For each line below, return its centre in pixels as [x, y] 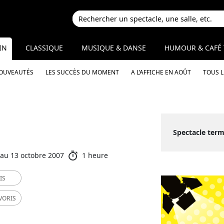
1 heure [95, 155]
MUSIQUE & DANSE [114, 48]
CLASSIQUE [44, 48]
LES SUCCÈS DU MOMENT [82, 72]
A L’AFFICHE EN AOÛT [161, 72]
